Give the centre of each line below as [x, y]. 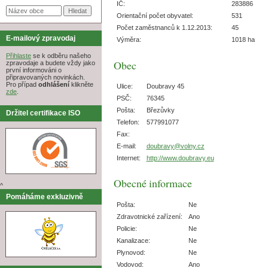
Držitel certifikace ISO [43, 113]
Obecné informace [153, 183]
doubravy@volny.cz [175, 146]
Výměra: [129, 40]
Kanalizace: [133, 240]
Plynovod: [131, 252]
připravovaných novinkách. [45, 77]
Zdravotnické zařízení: [149, 216]
